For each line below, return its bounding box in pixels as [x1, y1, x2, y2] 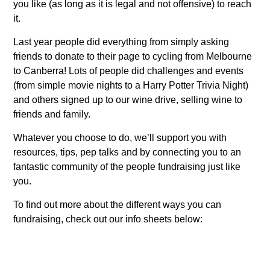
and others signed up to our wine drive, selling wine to [13, 94, 243, 105]
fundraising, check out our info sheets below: [13, 213, 203, 224]
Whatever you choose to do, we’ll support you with [13, 132, 227, 143]
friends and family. [13, 108, 91, 119]
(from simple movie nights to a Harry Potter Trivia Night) [13, 80, 249, 90]
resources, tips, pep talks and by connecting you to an [13, 146, 242, 157]
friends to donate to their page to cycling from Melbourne [13, 51, 253, 61]
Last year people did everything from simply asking [13, 36, 230, 47]
